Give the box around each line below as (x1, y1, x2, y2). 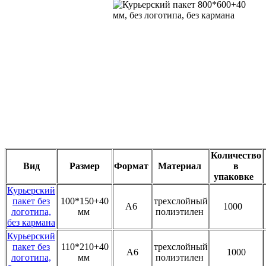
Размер (69, 160, 100, 171)
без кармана (7, 217, 55, 227)
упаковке (214, 171, 258, 182)
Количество (211, 150, 261, 160)
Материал (158, 160, 204, 171)
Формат (114, 160, 151, 171)
